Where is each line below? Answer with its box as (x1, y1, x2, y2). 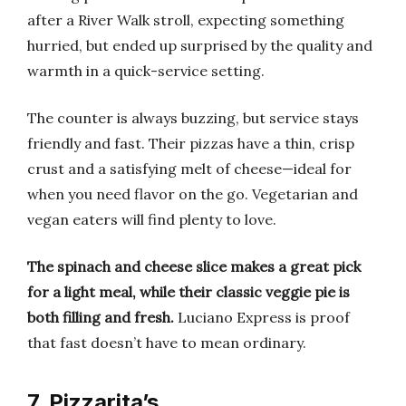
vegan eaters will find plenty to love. (27, 210, 276, 228)
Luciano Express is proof (174, 308, 350, 326)
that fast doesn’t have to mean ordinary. (27, 333, 306, 352)
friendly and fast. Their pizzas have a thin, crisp (27, 134, 354, 152)
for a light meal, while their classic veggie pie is (27, 283, 350, 301)
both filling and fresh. (27, 308, 174, 326)
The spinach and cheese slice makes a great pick (27, 257, 361, 275)
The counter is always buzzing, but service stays (27, 109, 359, 127)
